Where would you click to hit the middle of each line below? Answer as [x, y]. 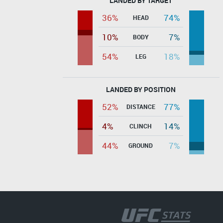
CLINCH [141, 126]
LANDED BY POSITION [141, 89]
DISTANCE [141, 106]
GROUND [141, 145]
